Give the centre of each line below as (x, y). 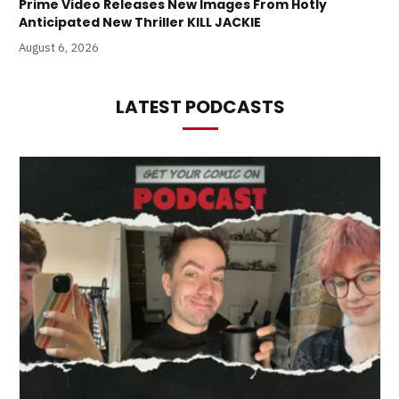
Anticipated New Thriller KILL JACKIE (140, 22)
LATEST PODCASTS (200, 106)
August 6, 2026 (59, 47)
